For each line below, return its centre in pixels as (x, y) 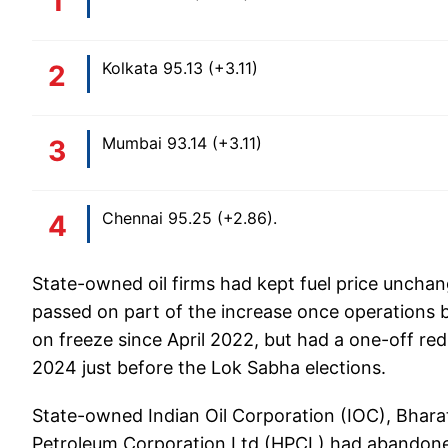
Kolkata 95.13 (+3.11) (180, 68)
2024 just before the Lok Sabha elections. (209, 368)
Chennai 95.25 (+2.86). (189, 218)
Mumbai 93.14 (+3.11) (182, 143)
